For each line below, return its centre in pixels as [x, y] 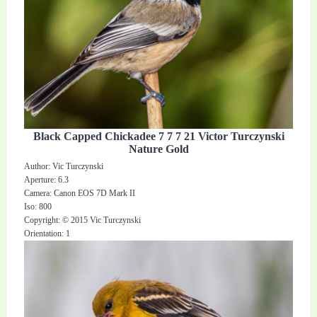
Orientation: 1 [47, 234]
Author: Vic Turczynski [64, 167]
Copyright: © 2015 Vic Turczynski [83, 220]
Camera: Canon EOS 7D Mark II [80, 194]
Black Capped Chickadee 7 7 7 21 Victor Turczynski [158, 137]
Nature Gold [158, 149]
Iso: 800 [38, 207]
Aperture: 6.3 [47, 180]
